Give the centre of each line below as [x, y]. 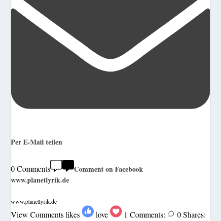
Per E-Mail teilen [37, 142]
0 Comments [31, 168]
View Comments [37, 215]
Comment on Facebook [109, 169]
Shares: [195, 215]
